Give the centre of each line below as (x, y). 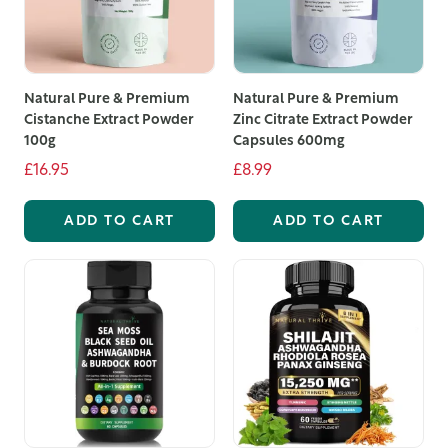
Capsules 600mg (288, 141)
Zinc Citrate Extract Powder (322, 120)
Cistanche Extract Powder (108, 120)
